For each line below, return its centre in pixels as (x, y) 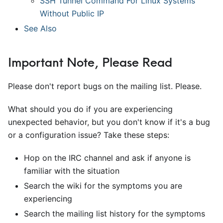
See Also (40, 28)
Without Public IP (72, 13)
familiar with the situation (72, 171)
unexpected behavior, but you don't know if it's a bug (109, 122)
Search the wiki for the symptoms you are (103, 186)
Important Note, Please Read (90, 62)
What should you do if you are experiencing (90, 109)
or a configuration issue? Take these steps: (89, 135)
